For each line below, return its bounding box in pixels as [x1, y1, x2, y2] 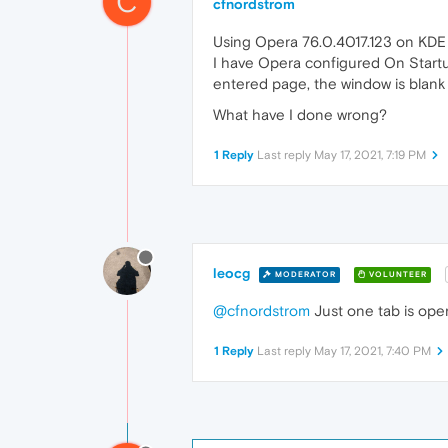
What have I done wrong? [213, 106, 387, 123]
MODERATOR [272, 269, 336, 279]
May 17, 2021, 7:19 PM [314, 148, 426, 162]
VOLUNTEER [366, 269, 427, 279]
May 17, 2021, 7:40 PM [314, 344, 431, 359]
